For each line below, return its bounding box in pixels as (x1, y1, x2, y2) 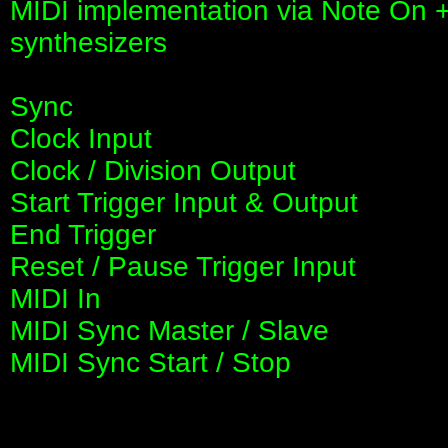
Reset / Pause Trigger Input (10, 251, 356, 283)
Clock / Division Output (10, 155, 296, 187)
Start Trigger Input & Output (10, 187, 358, 219)
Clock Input (10, 123, 152, 155)
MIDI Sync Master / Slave (10, 315, 329, 347)
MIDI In (10, 283, 101, 315)
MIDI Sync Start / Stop (10, 347, 291, 379)
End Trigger (10, 219, 156, 251)
